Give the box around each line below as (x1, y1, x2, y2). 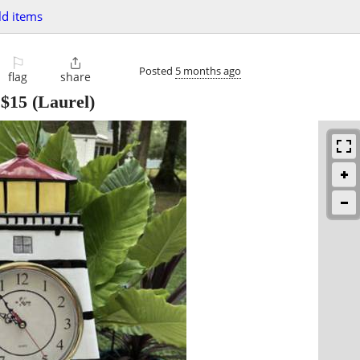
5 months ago (175, 63, 241, 78)
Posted (139, 63, 175, 78)
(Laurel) (27, 92, 95, 112)
